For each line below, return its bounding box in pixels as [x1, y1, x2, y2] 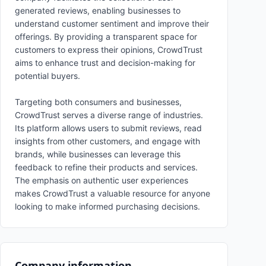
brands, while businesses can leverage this [15, 149, 180, 159]
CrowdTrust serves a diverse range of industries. [15, 110, 203, 120]
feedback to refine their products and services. [15, 162, 198, 172]
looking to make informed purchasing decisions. [15, 201, 200, 211]
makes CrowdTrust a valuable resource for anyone [15, 188, 210, 198]
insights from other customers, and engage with [15, 136, 200, 146]
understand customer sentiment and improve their [15, 18, 209, 28]
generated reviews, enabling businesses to [15, 5, 180, 15]
